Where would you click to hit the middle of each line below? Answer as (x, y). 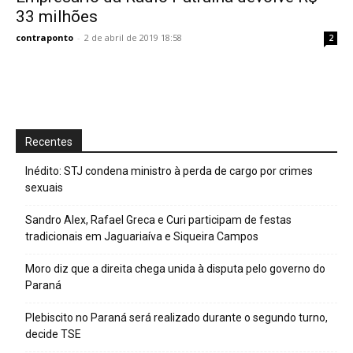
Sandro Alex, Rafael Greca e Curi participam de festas (158, 219)
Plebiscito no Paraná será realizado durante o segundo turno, (176, 317)
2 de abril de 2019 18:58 (133, 37)
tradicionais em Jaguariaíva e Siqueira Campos (142, 236)
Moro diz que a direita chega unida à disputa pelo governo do (175, 268)
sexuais (44, 187)
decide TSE (53, 334)
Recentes (49, 141)
